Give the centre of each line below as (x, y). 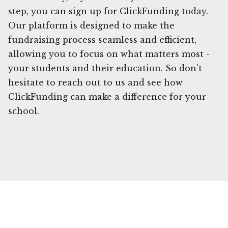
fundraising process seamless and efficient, (102, 39)
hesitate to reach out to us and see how (95, 82)
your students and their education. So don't (105, 68)
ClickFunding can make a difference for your (107, 96)
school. (24, 111)
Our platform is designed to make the (91, 25)
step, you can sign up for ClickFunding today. (108, 11)
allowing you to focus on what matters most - (109, 54)
